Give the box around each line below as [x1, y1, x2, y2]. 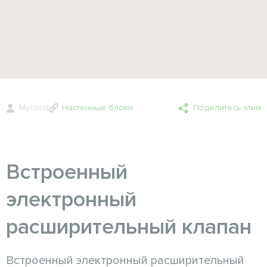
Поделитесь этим [193, 102, 261, 113]
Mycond [19, 102, 49, 113]
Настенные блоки [62, 102, 133, 113]
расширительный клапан [6, 213, 252, 240]
